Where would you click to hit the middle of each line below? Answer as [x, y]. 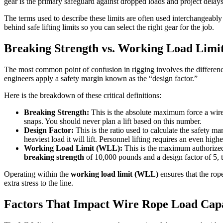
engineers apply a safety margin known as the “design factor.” [101, 78]
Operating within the [37, 174]
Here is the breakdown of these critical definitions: [83, 95]
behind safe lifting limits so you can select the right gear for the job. [109, 27]
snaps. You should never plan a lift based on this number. [113, 121]
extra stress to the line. [39, 183]
